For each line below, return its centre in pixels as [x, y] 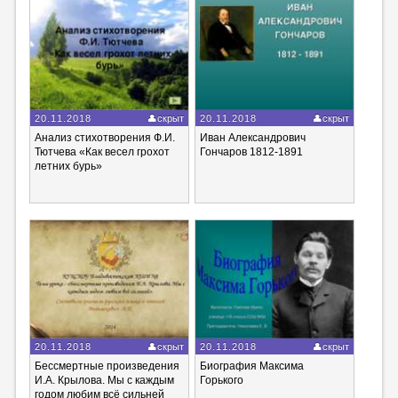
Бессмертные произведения [107, 366]
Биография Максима [252, 366]
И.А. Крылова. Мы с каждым [104, 381]
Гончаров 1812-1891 [252, 151]
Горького [222, 381]
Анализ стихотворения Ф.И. [104, 137]
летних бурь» [68, 166]
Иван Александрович [253, 137]
